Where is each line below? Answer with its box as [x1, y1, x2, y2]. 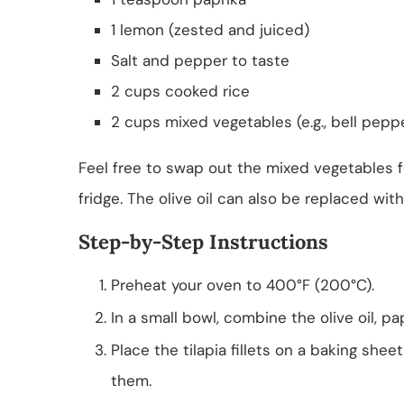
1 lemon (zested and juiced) [111, 19, 309, 40]
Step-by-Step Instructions [78, 228, 328, 254]
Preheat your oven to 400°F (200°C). [111, 274, 374, 295]
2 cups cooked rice [111, 80, 250, 101]
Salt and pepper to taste [111, 50, 289, 70]
